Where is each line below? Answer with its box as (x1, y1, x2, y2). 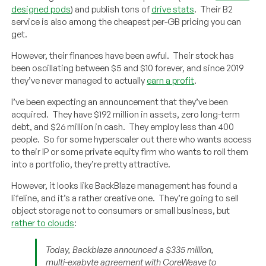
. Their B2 (194, 3, 233, 15)
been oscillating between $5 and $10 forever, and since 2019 (11, 62, 244, 74)
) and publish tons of (71, 3, 152, 15)
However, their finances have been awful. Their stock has (11, 49, 235, 61)
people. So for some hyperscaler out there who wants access (11, 133, 252, 145)
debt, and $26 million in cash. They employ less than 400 (11, 121, 235, 132)
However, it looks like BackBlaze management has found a (11, 179, 238, 191)
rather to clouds (11, 217, 75, 229)
